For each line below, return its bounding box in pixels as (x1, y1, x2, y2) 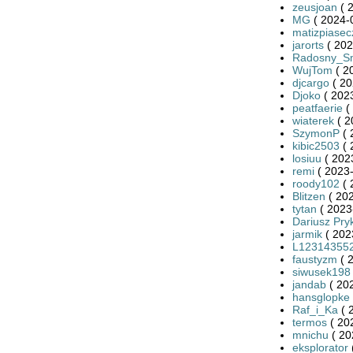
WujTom (292, 63, 333, 76)
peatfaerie (292, 101, 343, 114)
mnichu (292, 328, 329, 341)
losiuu (292, 151, 321, 165)
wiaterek (292, 113, 334, 127)
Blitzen (292, 189, 325, 203)
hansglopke (292, 290, 350, 303)
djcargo (292, 76, 329, 89)
